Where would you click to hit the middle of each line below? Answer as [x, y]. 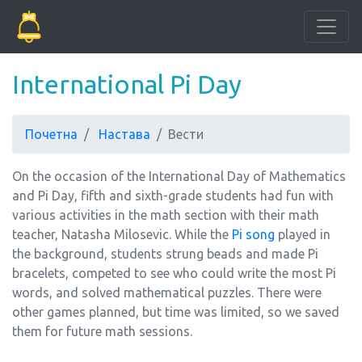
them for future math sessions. [102, 331]
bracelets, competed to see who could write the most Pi [174, 273]
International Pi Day [127, 84]
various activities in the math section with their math [166, 215]
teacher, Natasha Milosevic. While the [122, 234]
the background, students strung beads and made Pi [165, 254]
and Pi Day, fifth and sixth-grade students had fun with [173, 196]
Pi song [253, 234]
